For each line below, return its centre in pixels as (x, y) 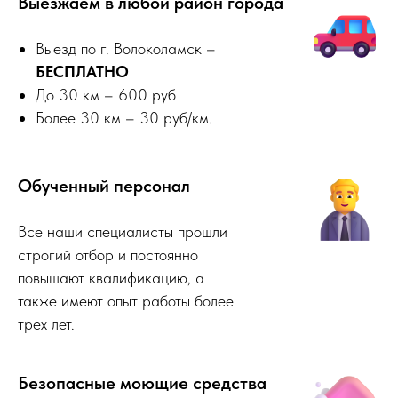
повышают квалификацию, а (111, 278)
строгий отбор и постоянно (108, 255)
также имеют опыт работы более (126, 301)
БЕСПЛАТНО (82, 72)
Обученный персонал (104, 186)
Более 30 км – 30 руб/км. (124, 118)
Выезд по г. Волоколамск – (126, 49)
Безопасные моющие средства (142, 383)
